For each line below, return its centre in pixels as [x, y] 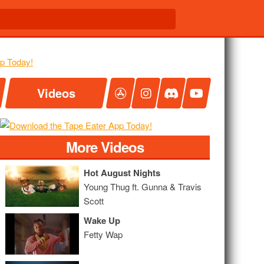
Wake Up [102, 220]
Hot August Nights [122, 173]
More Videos [105, 147]
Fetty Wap [103, 234]
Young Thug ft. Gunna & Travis [143, 187]
